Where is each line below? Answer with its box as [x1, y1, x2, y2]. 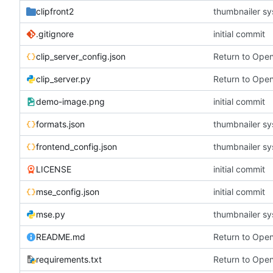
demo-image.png [36, 96, 105, 107]
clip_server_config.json [36, 51, 126, 62]
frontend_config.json [36, 141, 117, 152]
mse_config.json [36, 186, 99, 197]
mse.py [36, 208, 65, 219]
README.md [36, 231, 85, 242]
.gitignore [36, 28, 74, 39]
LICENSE [36, 163, 71, 174]
